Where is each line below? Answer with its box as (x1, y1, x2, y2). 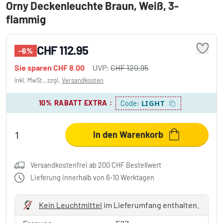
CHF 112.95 (37, 43, 88, 57)
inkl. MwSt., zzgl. (14, 76, 62, 84)
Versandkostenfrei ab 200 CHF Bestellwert (30, 161, 161, 169)
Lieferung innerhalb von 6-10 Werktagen (30, 173, 154, 182)
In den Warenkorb (93, 129, 164, 140)
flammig (6, 12, 46, 25)
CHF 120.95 (111, 63, 148, 72)
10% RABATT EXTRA (38, 99, 108, 107)
